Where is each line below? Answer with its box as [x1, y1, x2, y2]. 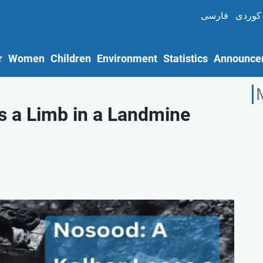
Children [50, 53, 91, 65]
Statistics [163, 53, 208, 65]
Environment [97, 53, 157, 65]
